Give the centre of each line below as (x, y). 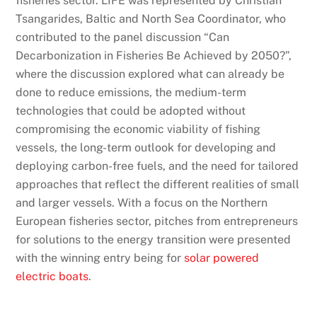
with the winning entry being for (100, 258)
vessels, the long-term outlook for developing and (146, 148)
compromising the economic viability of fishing (138, 129)
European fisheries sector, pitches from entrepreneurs (157, 221)
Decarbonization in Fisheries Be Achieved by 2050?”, (154, 56)
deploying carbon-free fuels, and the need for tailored (157, 166)
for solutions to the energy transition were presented (154, 240)
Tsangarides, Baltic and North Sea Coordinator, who (151, 19)
